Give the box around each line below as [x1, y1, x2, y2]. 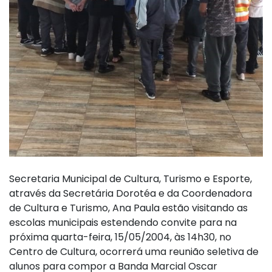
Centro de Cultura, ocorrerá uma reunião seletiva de [9, 244, 259, 259]
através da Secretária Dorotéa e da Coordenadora [9, 186, 252, 200]
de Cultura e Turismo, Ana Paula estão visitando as [9, 200, 248, 215]
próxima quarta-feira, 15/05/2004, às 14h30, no [9, 229, 231, 244]
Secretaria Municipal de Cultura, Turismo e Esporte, [9, 171, 252, 186]
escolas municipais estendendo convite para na [9, 215, 237, 229]
